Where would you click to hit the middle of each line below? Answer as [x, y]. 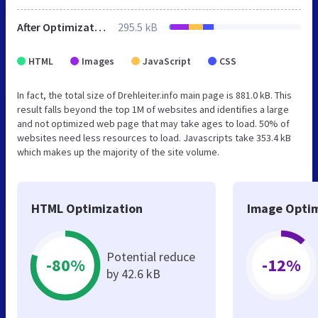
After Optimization [100, 27]
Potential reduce [151, 256]
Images [98, 61]
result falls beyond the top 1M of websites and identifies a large [153, 109]
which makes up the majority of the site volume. [118, 152]
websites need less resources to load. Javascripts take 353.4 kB [154, 137]
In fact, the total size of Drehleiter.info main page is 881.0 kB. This [154, 95]
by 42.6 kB [133, 273]
